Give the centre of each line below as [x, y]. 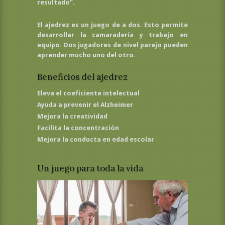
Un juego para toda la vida [90, 168]
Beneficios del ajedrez [82, 77]
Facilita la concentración [78, 128]
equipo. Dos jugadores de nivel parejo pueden [113, 45]
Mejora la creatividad [72, 116]
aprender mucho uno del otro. [87, 55]
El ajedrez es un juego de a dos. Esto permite [113, 25]
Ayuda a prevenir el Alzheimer [85, 105]
